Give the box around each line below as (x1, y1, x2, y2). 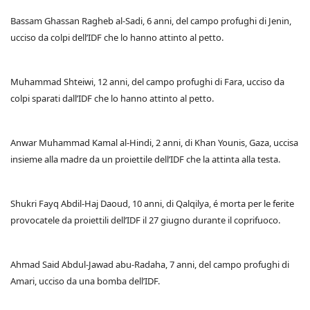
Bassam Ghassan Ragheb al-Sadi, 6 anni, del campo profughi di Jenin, (10, 15, 291, 28)
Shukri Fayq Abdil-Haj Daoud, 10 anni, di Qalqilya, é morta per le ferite (10, 197, 294, 210)
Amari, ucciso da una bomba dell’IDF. (10, 275, 160, 288)
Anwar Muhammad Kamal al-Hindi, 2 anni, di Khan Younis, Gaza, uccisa (10, 136, 298, 149)
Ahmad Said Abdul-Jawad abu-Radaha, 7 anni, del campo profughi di (10, 258, 289, 271)
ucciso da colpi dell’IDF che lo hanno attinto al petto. (10, 31, 224, 44)
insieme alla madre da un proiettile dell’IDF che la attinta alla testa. (10, 153, 280, 166)
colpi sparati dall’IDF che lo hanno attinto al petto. (10, 92, 214, 105)
